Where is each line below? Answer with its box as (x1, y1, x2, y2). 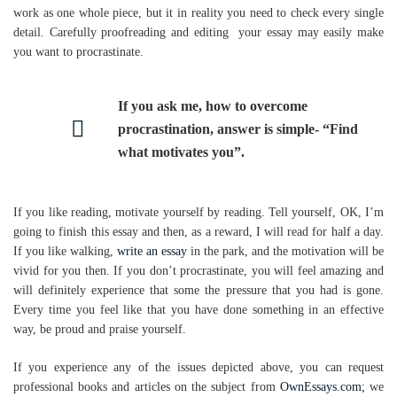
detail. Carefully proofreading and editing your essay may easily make (13, 26, 384, 39)
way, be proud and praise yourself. (13, 323, 190, 336)
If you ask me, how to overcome (118, 98, 307, 113)
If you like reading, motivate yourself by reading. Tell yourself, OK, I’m (13, 206, 384, 219)
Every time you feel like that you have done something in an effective (13, 303, 384, 316)
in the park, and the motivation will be (187, 245, 384, 258)
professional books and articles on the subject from (13, 380, 280, 393)
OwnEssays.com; (279, 380, 365, 393)
